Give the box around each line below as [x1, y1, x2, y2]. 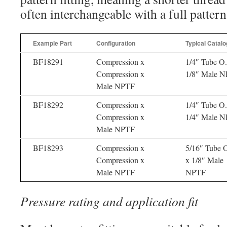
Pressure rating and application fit [20, 193, 198, 210]
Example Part [33, 39, 72, 48]
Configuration [96, 39, 135, 48]
